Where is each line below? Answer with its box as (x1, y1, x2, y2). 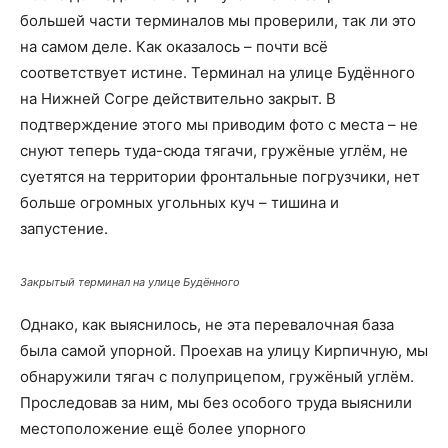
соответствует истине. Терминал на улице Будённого (20, 63, 415, 82)
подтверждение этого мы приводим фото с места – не (20, 115, 418, 134)
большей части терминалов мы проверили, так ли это (20, 11, 416, 30)
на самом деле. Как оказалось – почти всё (20, 37, 328, 56)
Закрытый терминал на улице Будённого (20, 275, 240, 289)
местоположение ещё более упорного (20, 419, 306, 438)
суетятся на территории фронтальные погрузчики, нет (20, 167, 420, 186)
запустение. (20, 219, 108, 238)
